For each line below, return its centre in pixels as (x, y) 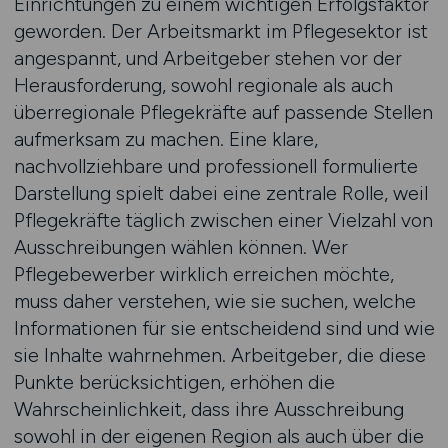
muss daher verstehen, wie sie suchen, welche (214, 301)
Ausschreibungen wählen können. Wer (180, 247)
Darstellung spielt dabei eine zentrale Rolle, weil (220, 193)
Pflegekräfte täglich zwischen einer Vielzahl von (223, 220)
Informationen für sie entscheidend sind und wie (224, 328)
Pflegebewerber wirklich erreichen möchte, (203, 274)
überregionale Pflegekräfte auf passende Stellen (223, 112)
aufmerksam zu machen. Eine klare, (165, 139)
